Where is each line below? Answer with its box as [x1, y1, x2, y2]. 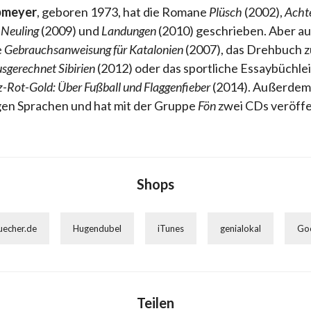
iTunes [158, 223, 184, 234]
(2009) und [39, 23, 101, 38]
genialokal [220, 223, 261, 234]
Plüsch [209, 4, 242, 19]
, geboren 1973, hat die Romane [37, 4, 209, 19]
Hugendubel [73, 223, 121, 234]
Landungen [101, 23, 156, 38]
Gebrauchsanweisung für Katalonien [4, 42, 183, 57]
